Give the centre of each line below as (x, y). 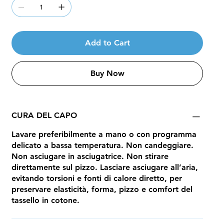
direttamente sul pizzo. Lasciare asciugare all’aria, (104, 167)
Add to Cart (108, 43)
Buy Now (108, 73)
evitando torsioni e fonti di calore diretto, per (96, 178)
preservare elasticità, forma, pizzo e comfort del (102, 189)
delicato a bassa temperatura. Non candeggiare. (102, 145)
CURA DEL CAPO (44, 115)
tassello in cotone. (45, 200)
